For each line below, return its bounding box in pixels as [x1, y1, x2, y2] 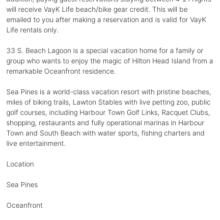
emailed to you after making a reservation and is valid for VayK [6, 15, 206, 24]
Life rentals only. [6, 25, 59, 34]
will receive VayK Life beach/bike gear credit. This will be [6, 4, 188, 13]
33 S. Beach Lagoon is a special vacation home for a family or [6, 46, 203, 55]
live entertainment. [6, 138, 66, 147]
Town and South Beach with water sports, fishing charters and [6, 128, 205, 137]
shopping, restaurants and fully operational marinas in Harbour [6, 118, 204, 127]
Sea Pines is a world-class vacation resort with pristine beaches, [6, 87, 211, 96]
